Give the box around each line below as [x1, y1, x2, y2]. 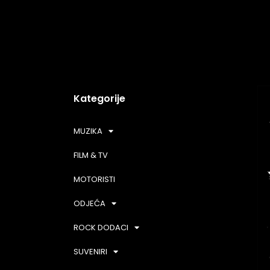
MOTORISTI [74, 173, 115, 185]
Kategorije [74, 91, 125, 105]
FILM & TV [74, 149, 108, 161]
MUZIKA [74, 125, 102, 137]
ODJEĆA [74, 197, 105, 209]
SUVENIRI [74, 245, 107, 257]
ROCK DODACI [74, 221, 128, 233]
